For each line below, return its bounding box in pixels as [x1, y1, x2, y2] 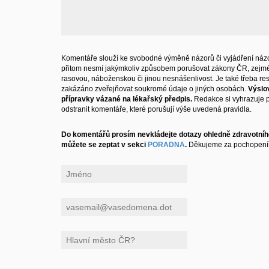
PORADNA [148, 141, 185, 149]
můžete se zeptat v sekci [61, 141, 148, 149]
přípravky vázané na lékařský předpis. [61, 95, 192, 103]
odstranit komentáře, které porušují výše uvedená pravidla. [61, 105, 252, 113]
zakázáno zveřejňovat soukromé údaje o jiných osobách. [61, 85, 248, 93]
